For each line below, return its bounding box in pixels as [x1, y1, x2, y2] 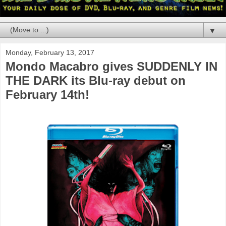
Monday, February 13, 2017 [6, 48, 94, 56]
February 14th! [6, 87, 89, 101]
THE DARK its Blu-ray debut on [6, 73, 186, 87]
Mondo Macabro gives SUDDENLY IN [6, 59, 217, 73]
